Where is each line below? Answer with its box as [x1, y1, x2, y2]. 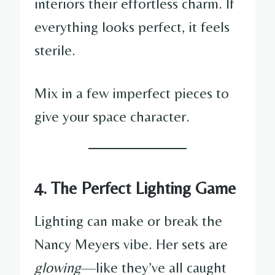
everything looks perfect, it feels [34, 18, 230, 35]
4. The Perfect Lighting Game [34, 177, 236, 198]
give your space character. [34, 107, 190, 125]
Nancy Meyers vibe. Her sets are [34, 235, 228, 252]
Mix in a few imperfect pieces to [34, 84, 229, 101]
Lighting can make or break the [34, 212, 222, 229]
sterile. [34, 41, 76, 58]
